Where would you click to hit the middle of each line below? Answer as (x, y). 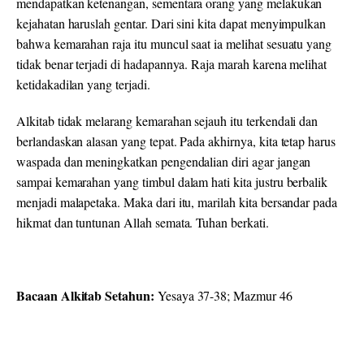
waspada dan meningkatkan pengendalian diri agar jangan (164, 162)
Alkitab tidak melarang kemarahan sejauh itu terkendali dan (167, 121)
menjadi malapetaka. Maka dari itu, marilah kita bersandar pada (177, 202)
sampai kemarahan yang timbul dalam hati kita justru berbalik (172, 182)
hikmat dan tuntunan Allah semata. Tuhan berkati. (143, 223)
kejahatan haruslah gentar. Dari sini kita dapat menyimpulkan (171, 24)
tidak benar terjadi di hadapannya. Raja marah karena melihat (172, 64)
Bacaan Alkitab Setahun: (87, 296)
